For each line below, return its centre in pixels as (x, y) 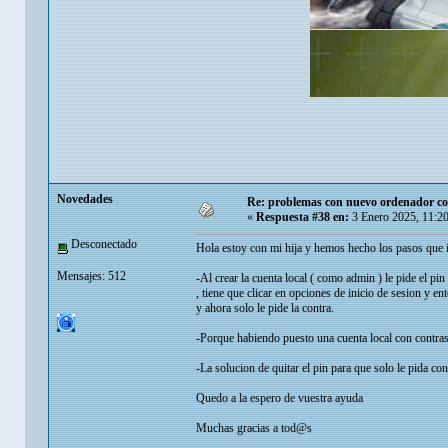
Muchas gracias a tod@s (254, 428)
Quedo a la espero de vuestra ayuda (279, 398)
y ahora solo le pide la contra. (265, 308)
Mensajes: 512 (91, 275)
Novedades (85, 199)
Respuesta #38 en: (302, 217)
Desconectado (102, 244)
